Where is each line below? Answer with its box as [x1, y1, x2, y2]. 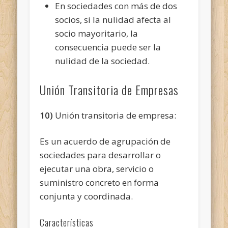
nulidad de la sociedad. [55, 54, 150, 67]
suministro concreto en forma [40, 176, 159, 188]
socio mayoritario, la [55, 27, 138, 39]
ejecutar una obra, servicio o [40, 162, 154, 175]
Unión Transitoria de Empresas [40, 80, 179, 99]
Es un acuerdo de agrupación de [40, 135, 171, 147]
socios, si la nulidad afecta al [55, 13, 172, 25]
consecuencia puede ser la [55, 41, 161, 53]
